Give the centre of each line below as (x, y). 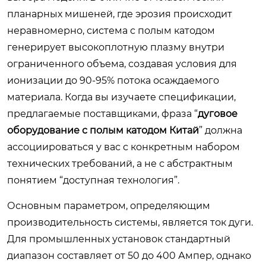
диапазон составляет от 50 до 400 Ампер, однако (129, 255)
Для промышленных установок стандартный (119, 239)
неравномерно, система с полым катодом (111, 30)
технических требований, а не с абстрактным (120, 163)
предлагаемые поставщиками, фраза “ (102, 113)
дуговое (218, 113)
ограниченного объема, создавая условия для (122, 64)
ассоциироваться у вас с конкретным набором (123, 147)
